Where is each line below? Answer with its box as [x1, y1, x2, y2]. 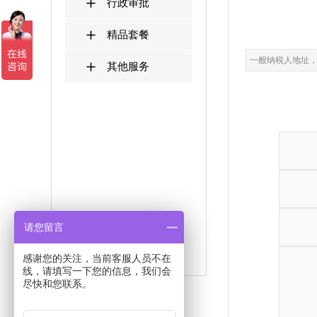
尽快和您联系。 [23, 278, 92, 289]
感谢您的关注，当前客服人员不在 [23, 253, 171, 264]
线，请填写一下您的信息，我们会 [23, 265, 171, 277]
